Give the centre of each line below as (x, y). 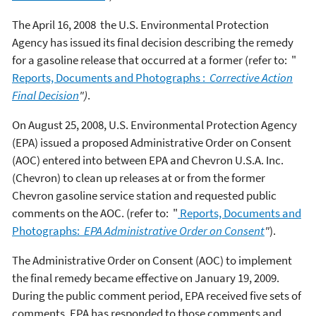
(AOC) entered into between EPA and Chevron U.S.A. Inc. (148, 160)
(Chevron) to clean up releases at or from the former (139, 178)
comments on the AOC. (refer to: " (95, 213)
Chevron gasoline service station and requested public (144, 195)
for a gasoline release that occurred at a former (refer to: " (154, 60)
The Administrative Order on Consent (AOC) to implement (152, 260)
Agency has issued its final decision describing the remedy (153, 42)
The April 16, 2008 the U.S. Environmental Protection (140, 25)
